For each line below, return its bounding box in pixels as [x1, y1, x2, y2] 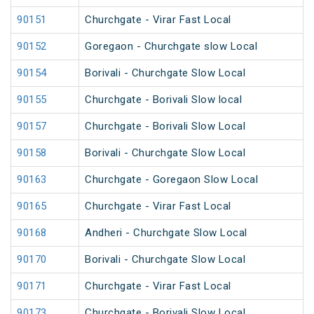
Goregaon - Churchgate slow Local [85, 40, 257, 53]
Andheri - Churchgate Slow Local [85, 226, 247, 240]
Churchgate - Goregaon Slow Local [85, 173, 258, 186]
